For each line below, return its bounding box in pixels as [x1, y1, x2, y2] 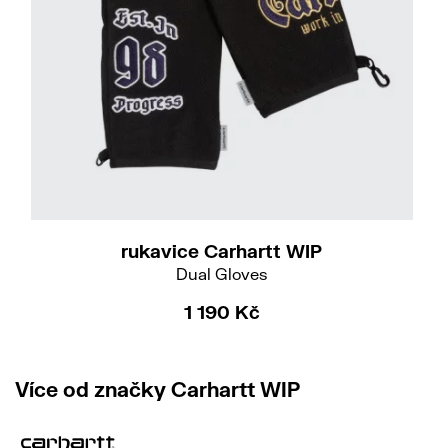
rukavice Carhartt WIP [121, 240, 322, 263]
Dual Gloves [176, 264, 267, 284]
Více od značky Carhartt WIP [15, 376, 300, 401]
